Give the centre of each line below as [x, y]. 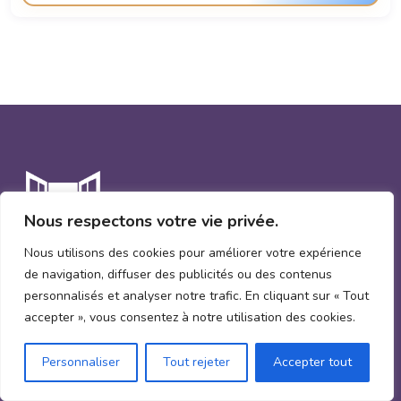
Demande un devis [200, 326]
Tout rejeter [196, 362]
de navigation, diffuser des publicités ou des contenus [178, 274]
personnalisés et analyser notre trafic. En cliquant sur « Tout [196, 296]
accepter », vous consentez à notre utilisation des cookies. [190, 317]
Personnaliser [81, 362]
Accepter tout [312, 362]
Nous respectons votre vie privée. [151, 221]
